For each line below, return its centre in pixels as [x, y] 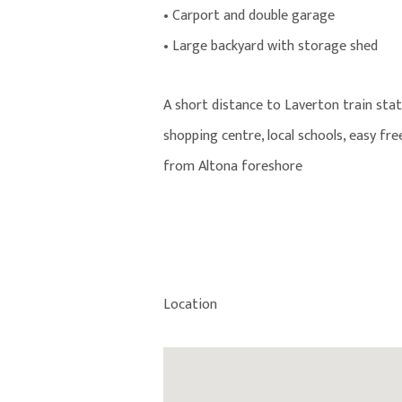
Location [190, 305]
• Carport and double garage [249, 16]
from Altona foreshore [233, 167]
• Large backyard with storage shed [271, 47]
